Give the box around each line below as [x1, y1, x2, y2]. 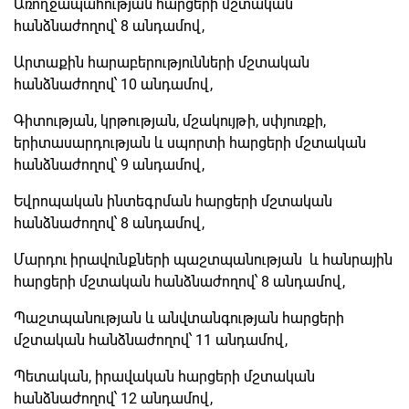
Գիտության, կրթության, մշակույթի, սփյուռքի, [14, 111, 326, 130]
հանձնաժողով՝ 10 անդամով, [14, 75, 213, 93]
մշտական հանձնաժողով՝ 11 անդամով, [14, 330, 288, 349]
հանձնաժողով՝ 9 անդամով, [14, 155, 204, 173]
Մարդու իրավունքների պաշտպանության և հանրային [14, 250, 393, 268]
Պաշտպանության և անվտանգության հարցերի [14, 309, 344, 327]
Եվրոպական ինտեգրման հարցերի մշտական [14, 192, 332, 210]
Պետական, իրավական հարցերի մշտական [14, 367, 315, 385]
